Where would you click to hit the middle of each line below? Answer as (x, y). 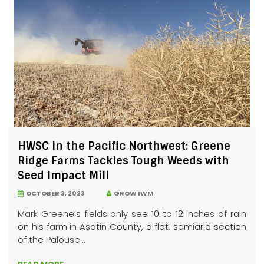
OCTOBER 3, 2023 (54, 193)
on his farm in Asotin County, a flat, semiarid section (132, 227)
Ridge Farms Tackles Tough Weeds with (123, 161)
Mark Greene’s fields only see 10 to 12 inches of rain (132, 214)
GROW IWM (133, 193)
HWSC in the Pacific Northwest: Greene (124, 146)
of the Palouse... (52, 240)
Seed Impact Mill (63, 176)
